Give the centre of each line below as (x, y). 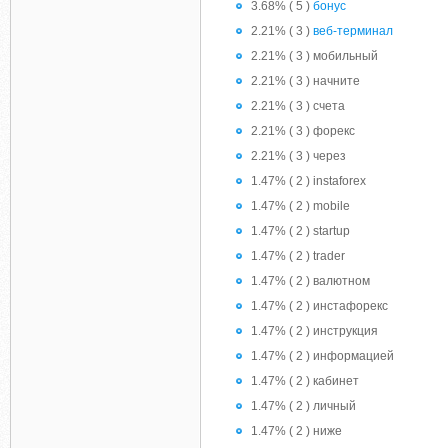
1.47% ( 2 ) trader (298, 256)
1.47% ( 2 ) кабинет (305, 381)
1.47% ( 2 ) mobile (300, 206)
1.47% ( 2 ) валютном (310, 281)
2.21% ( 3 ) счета (298, 106)
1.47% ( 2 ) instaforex (308, 181)
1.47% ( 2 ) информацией (322, 356)
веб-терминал (353, 31)
